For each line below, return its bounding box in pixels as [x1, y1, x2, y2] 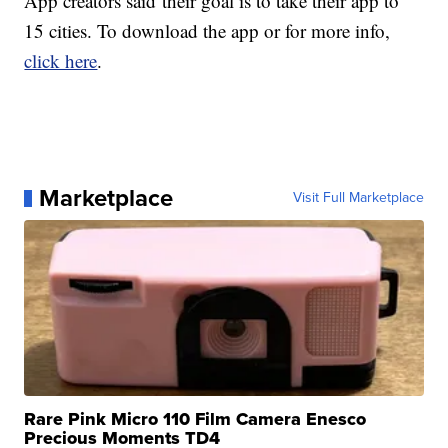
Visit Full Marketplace [292, 187, 424, 209]
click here [24, 48, 98, 74]
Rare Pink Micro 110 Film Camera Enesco [24, 406, 367, 433]
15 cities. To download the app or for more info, [24, 18, 391, 44]
